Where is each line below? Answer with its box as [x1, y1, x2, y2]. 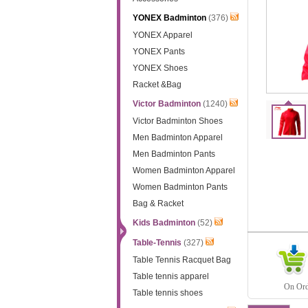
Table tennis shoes [132, 288, 203, 298]
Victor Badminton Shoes [132, 116, 223, 126]
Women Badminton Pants [132, 182, 228, 192]
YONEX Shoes [132, 63, 188, 73]
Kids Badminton [132, 218, 195, 228]
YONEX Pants [132, 47, 185, 56]
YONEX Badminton [132, 13, 206, 23]
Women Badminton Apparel [132, 166, 235, 175]
